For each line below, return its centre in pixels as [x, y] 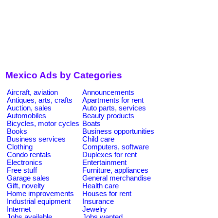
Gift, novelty [26, 186]
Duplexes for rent [109, 154]
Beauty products [108, 116]
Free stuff [22, 170]
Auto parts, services [114, 108]
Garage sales [28, 178]
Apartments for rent [113, 100]
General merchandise [117, 178]
